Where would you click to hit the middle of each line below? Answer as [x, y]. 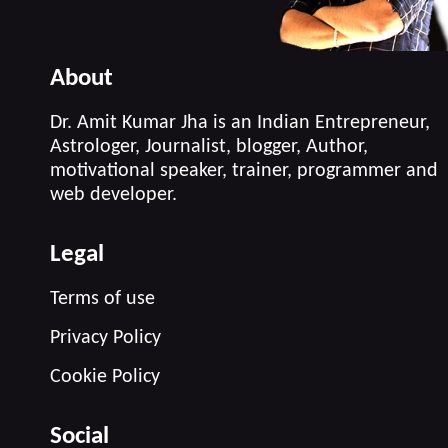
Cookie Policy [105, 377]
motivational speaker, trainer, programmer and [244, 171]
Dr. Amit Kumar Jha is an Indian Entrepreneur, [240, 123]
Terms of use [102, 299]
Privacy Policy [105, 338]
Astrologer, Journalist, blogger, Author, [209, 147]
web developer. [113, 195]
